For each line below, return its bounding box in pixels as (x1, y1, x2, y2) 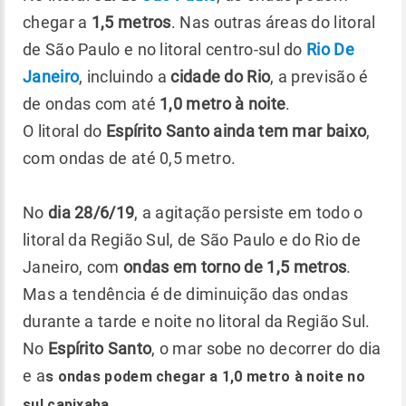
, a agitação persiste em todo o (134, 202, 363, 222)
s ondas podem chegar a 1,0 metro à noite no (44, 367, 365, 385)
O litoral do (23, 121, 106, 140)
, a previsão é (270, 66, 369, 86)
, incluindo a (79, 66, 168, 86)
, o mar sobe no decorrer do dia (151, 338, 382, 358)
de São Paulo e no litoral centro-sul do (23, 39, 306, 59)
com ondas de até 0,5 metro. (23, 148, 237, 168)
